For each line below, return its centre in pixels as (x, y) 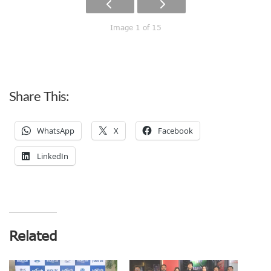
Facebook (175, 131)
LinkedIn (53, 156)
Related (33, 236)
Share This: (39, 97)
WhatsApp (56, 131)
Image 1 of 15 (135, 28)
